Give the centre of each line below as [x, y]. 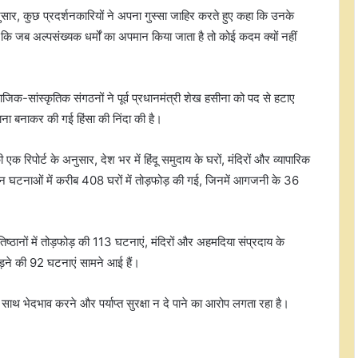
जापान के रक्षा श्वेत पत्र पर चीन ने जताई [204, 334]
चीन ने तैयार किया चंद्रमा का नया [191, 263]
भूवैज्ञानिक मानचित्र [160, 278]
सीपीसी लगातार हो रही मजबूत [182, 206]
